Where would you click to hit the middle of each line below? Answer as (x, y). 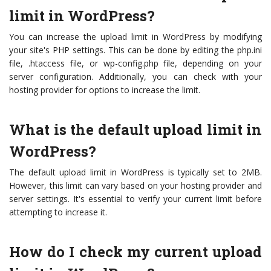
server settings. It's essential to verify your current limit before (135, 199)
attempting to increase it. (58, 212)
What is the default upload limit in (135, 130)
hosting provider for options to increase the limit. (105, 90)
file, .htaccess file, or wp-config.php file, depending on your (135, 64)
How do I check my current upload (135, 252)
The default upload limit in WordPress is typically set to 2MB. (135, 172)
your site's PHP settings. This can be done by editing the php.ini (135, 50)
